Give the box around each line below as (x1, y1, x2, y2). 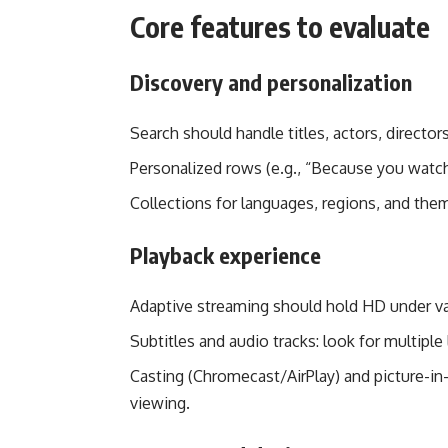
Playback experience (130, 240, 321, 269)
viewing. (130, 392, 190, 413)
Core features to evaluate (130, 8, 430, 44)
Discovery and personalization (130, 67, 412, 96)
